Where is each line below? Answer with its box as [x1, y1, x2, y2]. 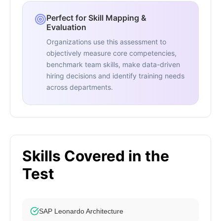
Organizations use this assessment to [46, 37, 166, 46]
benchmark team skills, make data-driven [46, 60, 180, 69]
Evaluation [46, 22, 86, 33]
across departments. [46, 83, 113, 92]
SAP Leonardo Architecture [39, 207, 123, 216]
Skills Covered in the [22, 147, 169, 165]
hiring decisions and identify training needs [46, 72, 184, 80]
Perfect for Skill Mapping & [46, 13, 147, 23]
